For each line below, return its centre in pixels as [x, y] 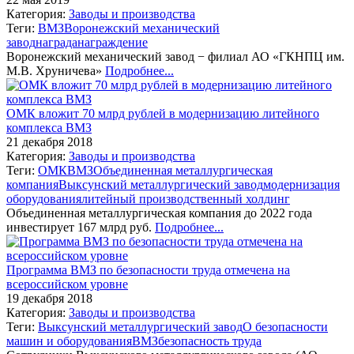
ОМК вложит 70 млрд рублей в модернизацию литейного [163, 113]
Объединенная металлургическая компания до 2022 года [159, 213]
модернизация [301, 184]
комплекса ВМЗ [49, 127]
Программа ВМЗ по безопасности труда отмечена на [148, 269]
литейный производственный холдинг [186, 198]
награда [56, 42]
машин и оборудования [69, 341]
